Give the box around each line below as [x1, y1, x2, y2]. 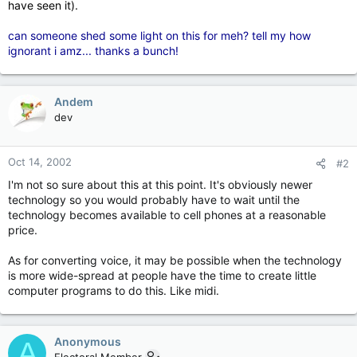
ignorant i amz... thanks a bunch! [8, 44, 178, 57]
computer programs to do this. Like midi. [8, 284, 219, 297]
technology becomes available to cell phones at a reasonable [8, 208, 326, 222]
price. [8, 223, 37, 237]
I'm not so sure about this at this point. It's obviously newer [8, 178, 312, 191]
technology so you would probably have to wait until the [8, 193, 300, 206]
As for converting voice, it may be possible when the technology [8, 253, 342, 267]
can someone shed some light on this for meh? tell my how [8, 29, 311, 42]
